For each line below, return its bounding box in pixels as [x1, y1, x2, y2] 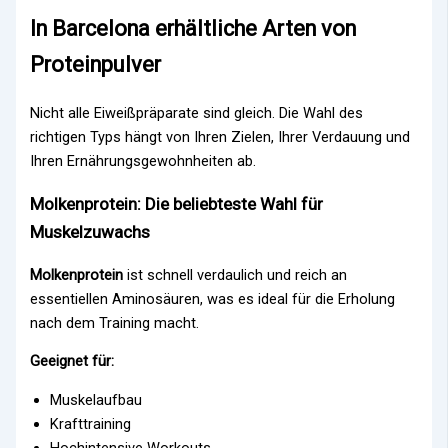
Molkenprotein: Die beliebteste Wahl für [30, 193, 324, 214]
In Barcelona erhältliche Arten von [30, 15, 357, 41]
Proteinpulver [30, 51, 162, 77]
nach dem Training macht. [30, 313, 200, 332]
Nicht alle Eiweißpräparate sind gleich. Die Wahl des [30, 103, 364, 122]
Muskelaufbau [50, 390, 143, 409]
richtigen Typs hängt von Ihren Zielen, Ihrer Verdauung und [30, 127, 411, 146]
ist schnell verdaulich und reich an [127, 265, 348, 284]
